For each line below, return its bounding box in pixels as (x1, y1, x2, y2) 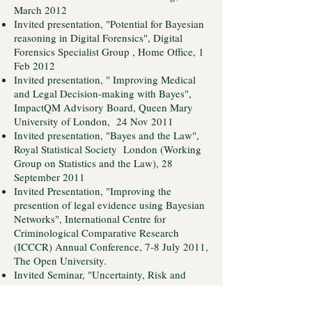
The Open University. (14, 253, 107, 267)
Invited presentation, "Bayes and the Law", (14, 128, 199, 142)
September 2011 (14, 170, 85, 184)
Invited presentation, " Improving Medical (14, 72, 196, 86)
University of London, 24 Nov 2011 (14, 114, 173, 128)
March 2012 (14, 3, 67, 17)
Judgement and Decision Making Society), (14, 295, 198, 309)
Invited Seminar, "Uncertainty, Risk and (14, 267, 186, 281)
